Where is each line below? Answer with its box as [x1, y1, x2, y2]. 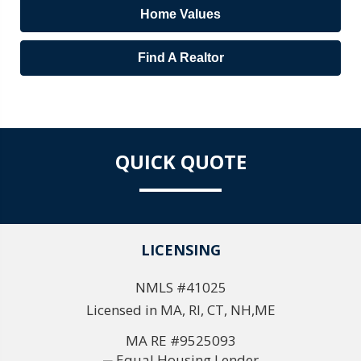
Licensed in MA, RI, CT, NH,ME [85, 301, 276, 320]
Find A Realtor [137, 51, 224, 65]
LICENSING [140, 240, 221, 260]
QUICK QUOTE [114, 148, 247, 176]
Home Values [140, 7, 221, 22]
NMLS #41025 [135, 278, 226, 297]
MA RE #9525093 [125, 331, 236, 351]
